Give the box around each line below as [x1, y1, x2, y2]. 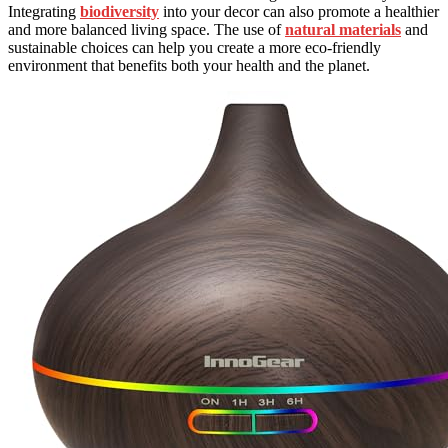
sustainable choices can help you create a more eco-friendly [8, 39, 381, 57]
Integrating [8, 3, 80, 21]
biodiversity [80, 3, 159, 21]
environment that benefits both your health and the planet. [8, 57, 370, 75]
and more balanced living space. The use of [8, 21, 285, 39]
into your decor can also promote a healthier [159, 3, 439, 21]
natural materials [285, 21, 401, 39]
